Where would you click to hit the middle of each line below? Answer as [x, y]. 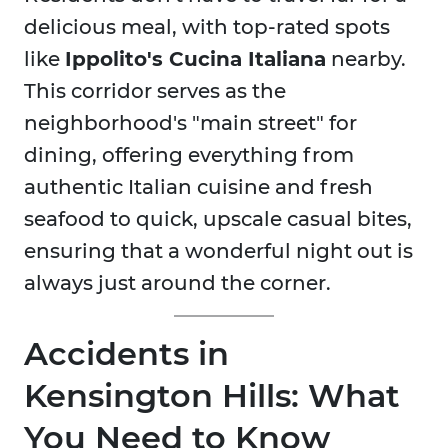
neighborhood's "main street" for [190, 123]
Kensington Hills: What [212, 396]
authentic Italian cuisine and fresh [198, 187]
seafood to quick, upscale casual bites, [218, 219]
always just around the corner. [177, 283]
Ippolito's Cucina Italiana [195, 59]
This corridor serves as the [155, 91]
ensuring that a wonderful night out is [218, 251]
